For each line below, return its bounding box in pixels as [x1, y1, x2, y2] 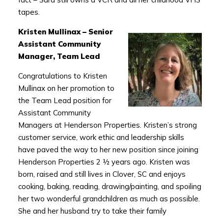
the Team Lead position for [18, 96, 111, 106]
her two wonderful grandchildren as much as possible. [18, 194, 200, 204]
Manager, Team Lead [18, 52, 100, 61]
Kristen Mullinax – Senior [18, 27, 113, 37]
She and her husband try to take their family [18, 206, 166, 216]
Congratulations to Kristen [18, 71, 107, 81]
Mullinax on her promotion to [18, 83, 114, 93]
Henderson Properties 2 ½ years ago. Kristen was [18, 157, 190, 167]
